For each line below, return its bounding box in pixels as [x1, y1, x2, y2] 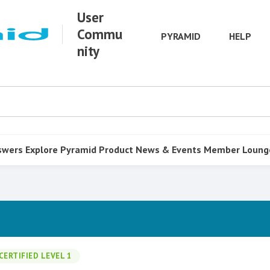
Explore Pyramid [25, 143, 96, 155]
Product [99, 143, 133, 155]
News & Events [136, 143, 201, 155]
